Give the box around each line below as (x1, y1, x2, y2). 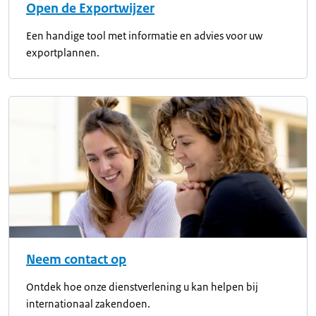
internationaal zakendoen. (26, 297, 150, 310)
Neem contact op (26, 251, 126, 268)
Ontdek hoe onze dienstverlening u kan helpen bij (26, 280, 258, 293)
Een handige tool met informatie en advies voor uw (26, 29, 262, 42)
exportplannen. (26, 46, 99, 59)
